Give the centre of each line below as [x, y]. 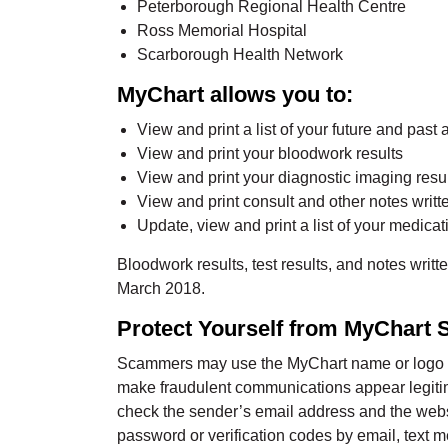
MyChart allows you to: [235, 94]
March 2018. [161, 288]
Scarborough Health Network [240, 54]
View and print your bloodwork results [270, 153]
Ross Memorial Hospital [222, 30]
